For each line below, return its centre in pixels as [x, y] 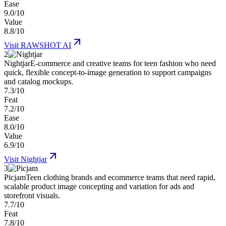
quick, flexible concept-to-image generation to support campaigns [108, 73]
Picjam [15, 178]
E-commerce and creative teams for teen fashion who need [123, 64]
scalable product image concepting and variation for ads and [99, 187]
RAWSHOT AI [46, 45]
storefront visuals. [32, 196]
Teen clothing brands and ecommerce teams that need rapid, [121, 178]
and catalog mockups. [39, 82]
